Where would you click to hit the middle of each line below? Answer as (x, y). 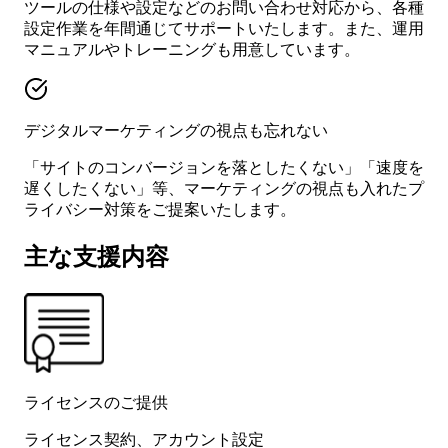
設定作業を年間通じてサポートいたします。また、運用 (224, 28)
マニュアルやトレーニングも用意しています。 (192, 49)
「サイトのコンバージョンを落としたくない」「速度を (224, 167)
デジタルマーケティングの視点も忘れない (176, 130)
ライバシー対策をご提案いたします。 (160, 209)
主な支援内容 (96, 256)
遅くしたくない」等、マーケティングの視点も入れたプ (224, 188)
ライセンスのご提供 (96, 402)
